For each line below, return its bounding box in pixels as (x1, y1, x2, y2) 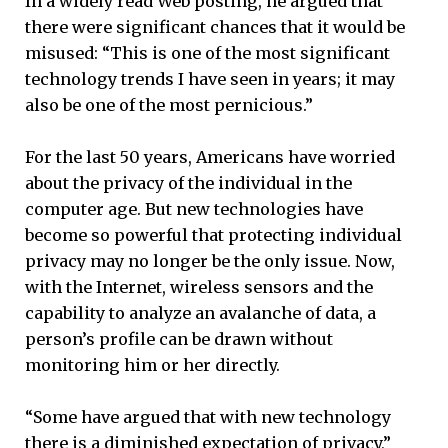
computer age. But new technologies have (25, 199, 363, 220)
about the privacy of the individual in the (25, 173, 352, 194)
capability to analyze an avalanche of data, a (25, 303, 376, 324)
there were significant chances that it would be (25, 16, 405, 37)
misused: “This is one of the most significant (25, 42, 390, 63)
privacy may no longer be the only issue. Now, (25, 251, 395, 272)
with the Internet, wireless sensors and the (25, 277, 373, 298)
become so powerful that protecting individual (25, 225, 402, 246)
